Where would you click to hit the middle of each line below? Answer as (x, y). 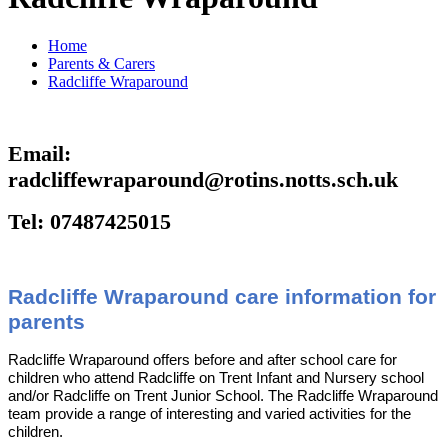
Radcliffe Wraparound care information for (222, 297)
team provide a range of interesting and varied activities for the (209, 414)
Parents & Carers (101, 64)
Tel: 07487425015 (89, 222)
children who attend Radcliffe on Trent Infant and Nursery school (216, 378)
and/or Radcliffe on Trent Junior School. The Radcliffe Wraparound (223, 396)
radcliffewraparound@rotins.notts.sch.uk (206, 180)
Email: (39, 154)
